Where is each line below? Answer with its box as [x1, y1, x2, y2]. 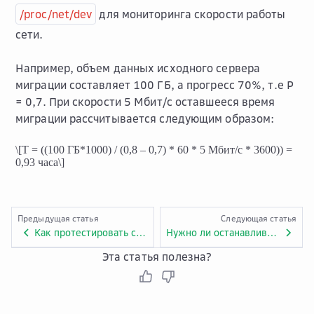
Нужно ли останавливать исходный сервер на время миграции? [267, 226, 277, 238]
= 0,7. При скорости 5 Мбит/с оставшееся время [15, 95, 275, 109]
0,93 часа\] [15, 156, 64, 168]
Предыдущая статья [18, 213, 99, 224]
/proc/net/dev [20, 7, 93, 21]
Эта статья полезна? [102, 250, 212, 264]
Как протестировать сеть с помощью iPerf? [136, 226, 146, 238]
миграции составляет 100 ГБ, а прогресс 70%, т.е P [15, 78, 294, 92]
